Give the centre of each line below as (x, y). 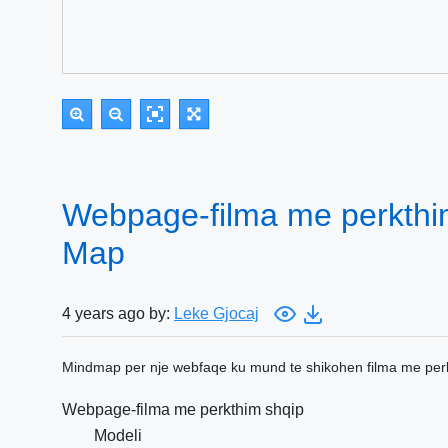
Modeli (118, 435)
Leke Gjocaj (216, 313)
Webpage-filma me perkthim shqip (183, 409)
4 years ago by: (118, 313)
